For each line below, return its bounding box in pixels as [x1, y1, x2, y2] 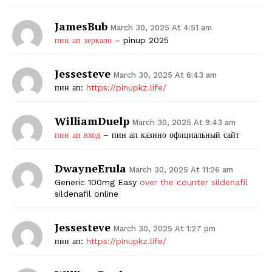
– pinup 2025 [112, 35, 169, 45]
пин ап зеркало [55, 35, 112, 45]
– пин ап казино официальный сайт [100, 129, 239, 140]
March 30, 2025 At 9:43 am [132, 117, 236, 127]
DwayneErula [55, 160, 126, 175]
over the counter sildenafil [140, 177, 248, 187]
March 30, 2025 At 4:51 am [110, 22, 212, 32]
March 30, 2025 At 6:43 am [113, 70, 217, 80]
